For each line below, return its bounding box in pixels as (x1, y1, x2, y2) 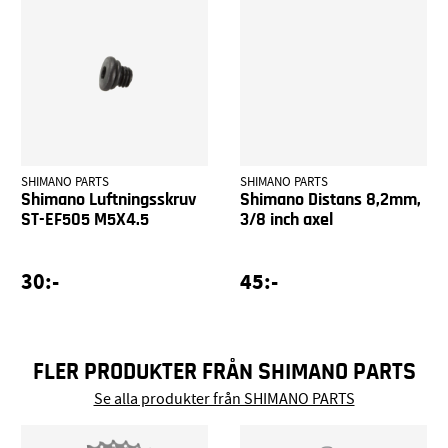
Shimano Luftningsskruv (21, 191, 197, 210)
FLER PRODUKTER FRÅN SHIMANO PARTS (32, 359, 416, 384)
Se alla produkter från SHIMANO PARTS (93, 388, 355, 409)
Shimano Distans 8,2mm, (239, 191, 421, 210)
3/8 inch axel (239, 211, 333, 230)
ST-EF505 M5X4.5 (21, 211, 150, 230)
